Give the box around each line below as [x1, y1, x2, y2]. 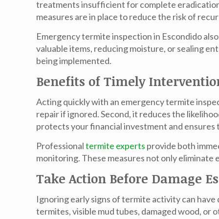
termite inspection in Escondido [82, 31, 202, 42]
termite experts [86, 140, 146, 151]
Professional [36, 140, 86, 151]
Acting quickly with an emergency [36, 96, 166, 107]
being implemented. [36, 55, 112, 66]
